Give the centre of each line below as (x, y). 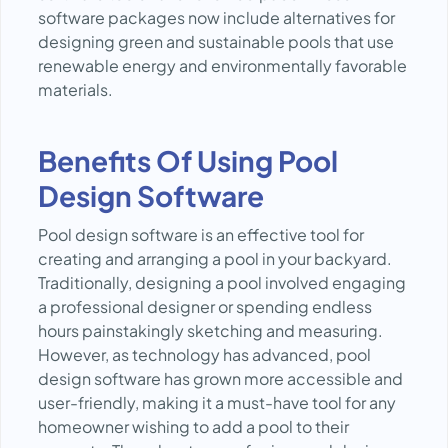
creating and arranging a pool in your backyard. (215, 258)
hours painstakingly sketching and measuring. (210, 330)
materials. (75, 89)
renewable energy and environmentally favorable (222, 65)
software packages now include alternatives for (216, 17)
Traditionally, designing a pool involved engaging (222, 282)
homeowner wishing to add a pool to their (193, 426)
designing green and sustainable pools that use (216, 41)
